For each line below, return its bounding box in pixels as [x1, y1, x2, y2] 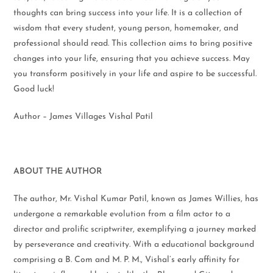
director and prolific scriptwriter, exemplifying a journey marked [13, 225, 257, 234]
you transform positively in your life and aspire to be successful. [13, 69, 257, 79]
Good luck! [13, 85, 55, 94]
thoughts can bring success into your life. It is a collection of [13, 9, 243, 18]
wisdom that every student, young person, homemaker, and [13, 24, 239, 33]
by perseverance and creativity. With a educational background [13, 240, 255, 249]
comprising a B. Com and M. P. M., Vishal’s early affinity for [13, 255, 240, 264]
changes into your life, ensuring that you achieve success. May [13, 54, 250, 63]
